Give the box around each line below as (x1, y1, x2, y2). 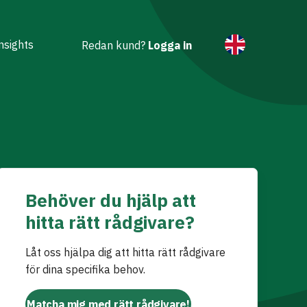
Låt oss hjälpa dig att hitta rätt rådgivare (25, 245, 225, 259)
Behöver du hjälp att (25, 188, 196, 212)
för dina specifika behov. (25, 262, 145, 276)
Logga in (148, 38, 192, 52)
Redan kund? (82, 38, 148, 52)
